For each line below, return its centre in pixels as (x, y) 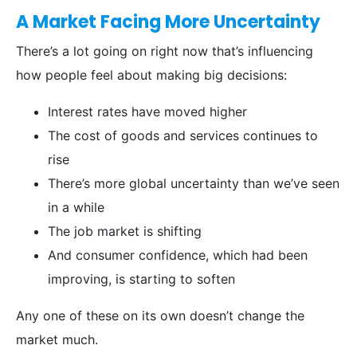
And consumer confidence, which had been (178, 255)
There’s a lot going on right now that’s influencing (165, 51)
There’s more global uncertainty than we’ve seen (194, 184)
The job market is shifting (125, 231)
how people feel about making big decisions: (151, 75)
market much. (57, 340)
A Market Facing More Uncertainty (168, 22)
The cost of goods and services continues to (183, 136)
